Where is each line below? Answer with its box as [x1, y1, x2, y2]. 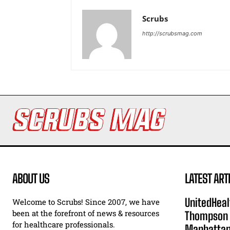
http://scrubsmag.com [142, 29, 202, 37]
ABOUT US [12, 171, 49, 186]
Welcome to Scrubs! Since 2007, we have [12, 197, 160, 207]
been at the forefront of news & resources [12, 208, 159, 219]
